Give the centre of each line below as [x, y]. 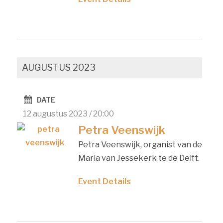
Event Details [104, 181]
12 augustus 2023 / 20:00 [69, 113]
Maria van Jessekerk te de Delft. [139, 158]
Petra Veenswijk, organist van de [140, 144]
